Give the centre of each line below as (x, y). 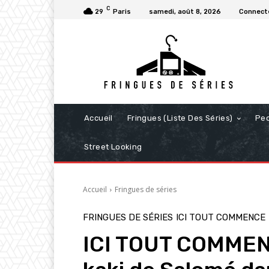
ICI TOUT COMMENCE (221, 218)
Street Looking (113, 147)
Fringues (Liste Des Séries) (180, 118)
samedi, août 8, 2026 (185, 12)
